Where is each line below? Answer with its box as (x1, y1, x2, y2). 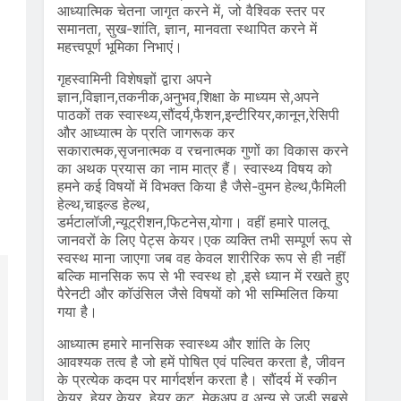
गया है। (56, 303, 98, 320)
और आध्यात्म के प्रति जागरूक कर (56, 124, 235, 141)
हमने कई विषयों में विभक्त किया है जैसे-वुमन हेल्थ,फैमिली (56, 177, 346, 195)
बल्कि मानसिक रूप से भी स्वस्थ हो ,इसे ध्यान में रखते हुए (56, 267, 349, 285)
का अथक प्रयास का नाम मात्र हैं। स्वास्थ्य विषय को (56, 159, 332, 177)
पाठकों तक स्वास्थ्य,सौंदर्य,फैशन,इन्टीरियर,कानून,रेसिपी (56, 106, 339, 124)
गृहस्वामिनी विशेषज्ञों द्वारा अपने (56, 70, 211, 88)
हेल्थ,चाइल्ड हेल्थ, (56, 195, 149, 213)
